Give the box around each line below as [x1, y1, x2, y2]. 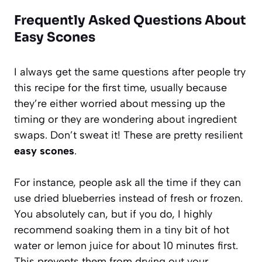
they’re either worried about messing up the [14, 96, 225, 110]
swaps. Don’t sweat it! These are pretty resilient [14, 128, 243, 142]
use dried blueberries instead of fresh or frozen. [14, 191, 243, 205]
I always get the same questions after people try [14, 65, 246, 78]
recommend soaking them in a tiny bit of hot [14, 223, 229, 236]
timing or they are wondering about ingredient [14, 112, 237, 126]
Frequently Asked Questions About [14, 12, 246, 28]
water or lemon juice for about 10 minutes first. [14, 239, 238, 252]
